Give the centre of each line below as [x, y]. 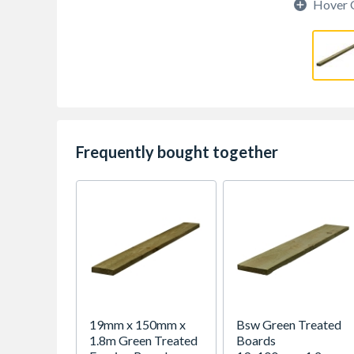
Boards [256, 340]
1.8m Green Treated [143, 340]
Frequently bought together [177, 152]
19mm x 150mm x [137, 324]
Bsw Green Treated [289, 324]
